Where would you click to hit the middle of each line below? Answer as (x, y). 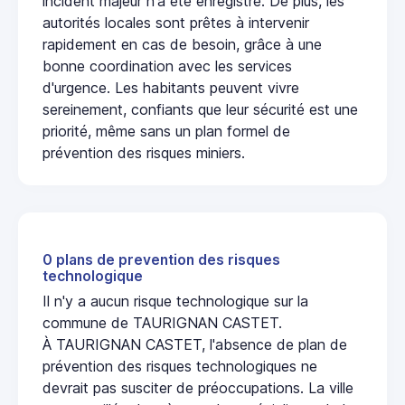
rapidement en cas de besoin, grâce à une (182, 45)
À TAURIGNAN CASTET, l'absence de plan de (195, 345)
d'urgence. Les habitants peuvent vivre (171, 88)
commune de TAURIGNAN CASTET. (162, 323)
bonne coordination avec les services (167, 66)
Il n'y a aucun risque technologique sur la (175, 301)
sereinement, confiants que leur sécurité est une (200, 110)
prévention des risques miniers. (144, 153)
